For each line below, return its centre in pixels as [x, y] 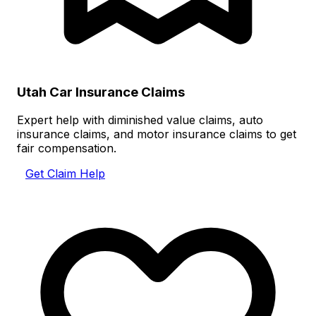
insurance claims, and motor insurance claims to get [157, 134]
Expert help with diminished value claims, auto [140, 120]
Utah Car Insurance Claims [101, 92]
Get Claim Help [65, 174]
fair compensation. [67, 148]
